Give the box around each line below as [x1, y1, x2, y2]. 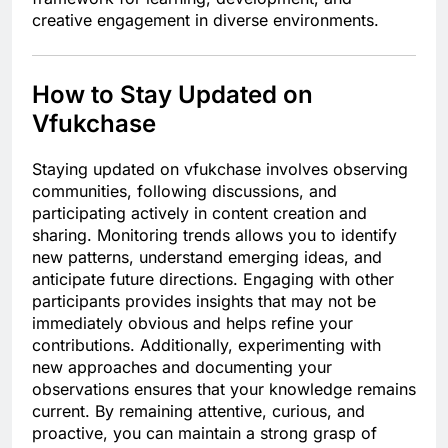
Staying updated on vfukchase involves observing [32, 158, 408, 179]
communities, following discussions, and [32, 180, 337, 201]
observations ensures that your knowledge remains [32, 378, 416, 399]
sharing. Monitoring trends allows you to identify [32, 224, 397, 245]
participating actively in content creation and [32, 202, 367, 223]
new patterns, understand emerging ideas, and [32, 246, 382, 267]
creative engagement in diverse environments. [32, 9, 379, 30]
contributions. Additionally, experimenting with [32, 334, 381, 355]
